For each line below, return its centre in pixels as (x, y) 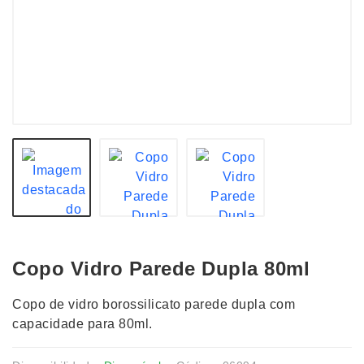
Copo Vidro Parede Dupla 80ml (161, 269)
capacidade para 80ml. (82, 324)
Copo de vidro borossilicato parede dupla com (154, 304)
